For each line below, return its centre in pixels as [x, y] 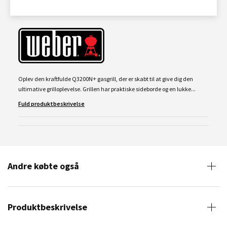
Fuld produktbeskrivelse [51, 104]
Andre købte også [43, 166]
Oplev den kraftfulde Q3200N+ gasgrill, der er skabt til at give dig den [106, 79]
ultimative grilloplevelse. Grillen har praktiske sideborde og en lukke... [107, 89]
